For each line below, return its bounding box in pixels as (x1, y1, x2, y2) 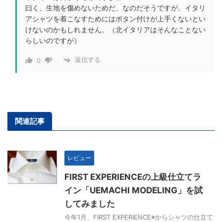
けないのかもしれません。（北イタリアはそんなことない (25, 25, 206, 34)
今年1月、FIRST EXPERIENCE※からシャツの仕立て (64, 213, 213, 221)
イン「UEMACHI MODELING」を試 (64, 185, 203, 195)
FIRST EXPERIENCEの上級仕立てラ (64, 171, 201, 182)
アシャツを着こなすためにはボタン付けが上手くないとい (25, 14, 206, 23)
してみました (64, 198, 115, 209)
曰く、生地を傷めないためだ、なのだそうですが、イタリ (25, 3, 206, 12)
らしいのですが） (25, 36, 81, 45)
